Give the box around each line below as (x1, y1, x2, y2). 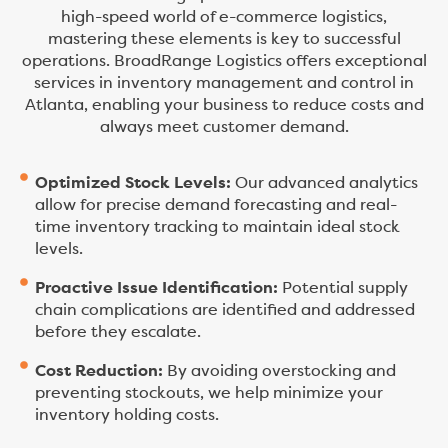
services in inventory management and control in (34, 76, 414, 92)
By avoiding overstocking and (163, 364, 396, 381)
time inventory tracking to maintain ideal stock (35, 220, 400, 237)
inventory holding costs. (35, 408, 219, 425)
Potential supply (278, 281, 408, 298)
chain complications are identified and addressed (35, 303, 415, 320)
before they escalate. (35, 325, 201, 342)
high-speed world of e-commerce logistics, (61, 10, 387, 26)
